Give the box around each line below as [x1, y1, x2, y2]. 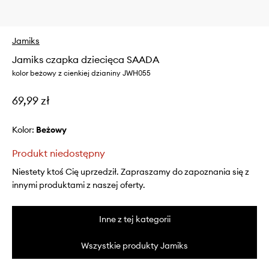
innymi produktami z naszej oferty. [12, 180, 145, 191]
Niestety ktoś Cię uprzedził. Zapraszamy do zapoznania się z [12, 166, 249, 178]
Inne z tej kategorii [98, 214, 171, 225]
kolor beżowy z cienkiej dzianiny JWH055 [12, 68, 151, 78]
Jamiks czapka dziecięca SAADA [12, 53, 159, 66]
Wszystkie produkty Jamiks [81, 240, 188, 252]
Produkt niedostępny [12, 147, 105, 160]
